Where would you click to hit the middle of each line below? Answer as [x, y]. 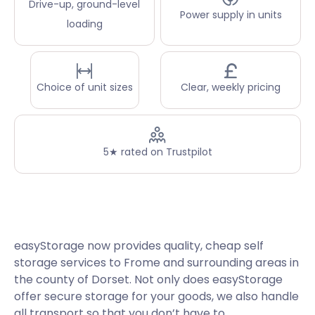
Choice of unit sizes [84, 88]
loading [84, 24]
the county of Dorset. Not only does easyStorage [148, 280]
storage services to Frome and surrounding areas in [156, 263]
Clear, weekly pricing [231, 88]
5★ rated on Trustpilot [157, 152]
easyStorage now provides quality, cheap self [139, 246]
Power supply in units [231, 14]
